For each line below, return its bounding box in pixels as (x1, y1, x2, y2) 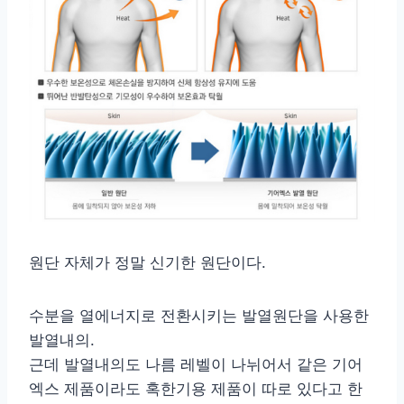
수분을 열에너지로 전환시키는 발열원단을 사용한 (29, 307, 369, 326)
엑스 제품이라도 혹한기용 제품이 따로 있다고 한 (29, 380, 363, 399)
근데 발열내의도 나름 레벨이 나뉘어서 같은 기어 (29, 355, 363, 374)
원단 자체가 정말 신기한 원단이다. (29, 253, 266, 272)
